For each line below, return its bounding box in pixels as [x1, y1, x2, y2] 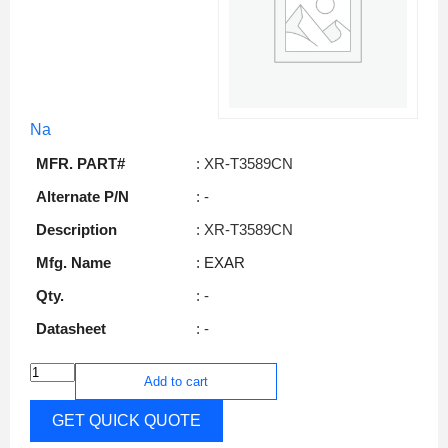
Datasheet [36, 319, 106, 337]
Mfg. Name [36, 253, 111, 271]
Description [36, 220, 117, 238]
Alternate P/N [36, 187, 129, 205]
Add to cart [144, 373, 208, 389]
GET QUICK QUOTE [52, 411, 201, 429]
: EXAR [196, 253, 245, 271]
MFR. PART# [36, 154, 125, 172]
